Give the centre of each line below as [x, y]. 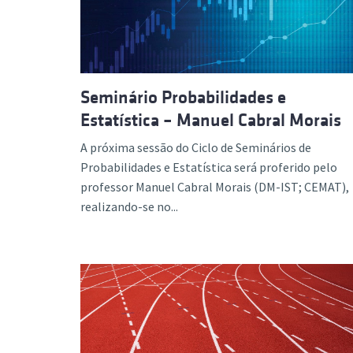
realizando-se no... [129, 206]
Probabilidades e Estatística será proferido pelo [209, 167]
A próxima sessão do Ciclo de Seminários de [196, 147]
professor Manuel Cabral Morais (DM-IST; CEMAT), [215, 186]
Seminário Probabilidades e [183, 97]
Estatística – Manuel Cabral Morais [211, 120]
